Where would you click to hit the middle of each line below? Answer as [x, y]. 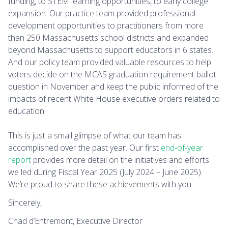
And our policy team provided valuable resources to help [110, 62]
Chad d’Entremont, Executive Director [75, 221]
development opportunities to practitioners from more [106, 26]
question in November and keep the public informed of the [113, 87]
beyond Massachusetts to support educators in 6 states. [111, 50]
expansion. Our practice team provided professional [102, 13]
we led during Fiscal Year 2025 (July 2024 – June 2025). [105, 172]
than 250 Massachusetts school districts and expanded [108, 38]
